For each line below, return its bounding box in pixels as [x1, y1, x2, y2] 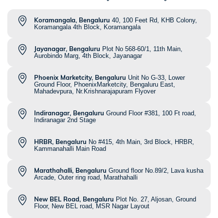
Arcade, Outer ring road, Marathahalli [34, 174, 138, 182]
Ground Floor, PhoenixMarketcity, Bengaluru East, [34, 81, 175, 89]
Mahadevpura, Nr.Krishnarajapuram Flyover [34, 88, 156, 95]
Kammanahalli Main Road [34, 145, 106, 153]
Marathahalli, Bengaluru [34, 166, 107, 175]
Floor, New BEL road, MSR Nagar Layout [34, 202, 149, 210]
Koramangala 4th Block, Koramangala [34, 23, 141, 31]
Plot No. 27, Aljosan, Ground [116, 196, 196, 203]
